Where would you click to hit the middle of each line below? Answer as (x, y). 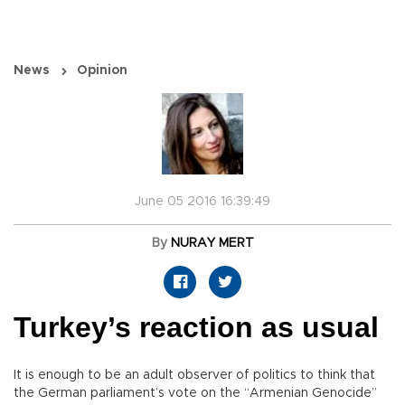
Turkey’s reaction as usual (196, 328)
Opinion (102, 71)
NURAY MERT (212, 244)
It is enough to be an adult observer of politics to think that (194, 376)
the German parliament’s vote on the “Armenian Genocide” (195, 394)
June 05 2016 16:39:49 (202, 202)
